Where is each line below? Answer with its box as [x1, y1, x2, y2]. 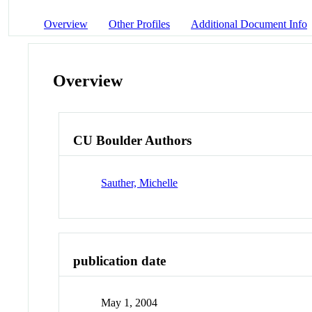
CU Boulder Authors [73, 133, 192, 148]
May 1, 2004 [101, 297, 158, 309]
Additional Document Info [191, 17, 307, 30]
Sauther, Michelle [101, 176, 178, 189]
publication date [73, 253, 166, 268]
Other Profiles [109, 17, 170, 30]
